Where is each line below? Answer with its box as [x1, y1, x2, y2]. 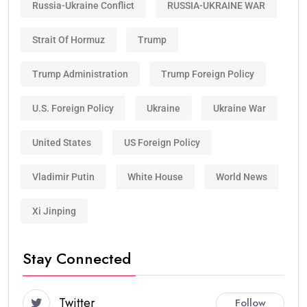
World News [216, 171, 267, 182]
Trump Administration [32, 68, 128, 79]
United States [32, 136, 91, 148]
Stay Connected [23, 247, 131, 270]
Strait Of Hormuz [32, 34, 105, 45]
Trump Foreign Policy [161, 68, 254, 79]
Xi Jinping [32, 205, 76, 217]
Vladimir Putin [32, 171, 95, 182]
